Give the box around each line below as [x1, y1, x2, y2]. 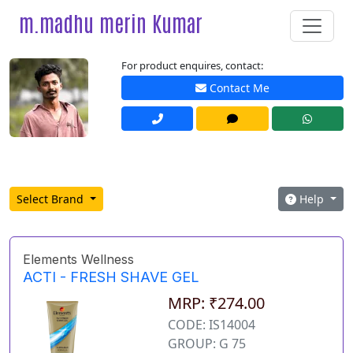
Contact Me [206, 80, 269, 96]
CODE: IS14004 [167, 316, 255, 334]
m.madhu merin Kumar [19, 9, 203, 36]
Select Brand [17, 191, 87, 207]
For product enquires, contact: [121, 58, 263, 72]
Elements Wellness [23, 251, 134, 268]
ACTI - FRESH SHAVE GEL [23, 269, 199, 286]
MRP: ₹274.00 [167, 292, 265, 314]
